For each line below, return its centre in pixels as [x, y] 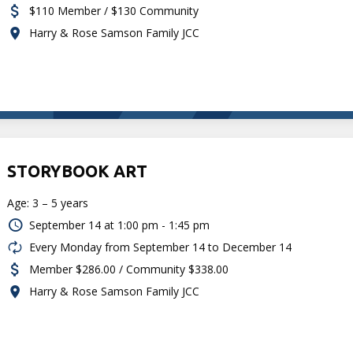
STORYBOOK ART [78, 171]
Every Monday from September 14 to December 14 [161, 247]
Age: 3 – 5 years [48, 203]
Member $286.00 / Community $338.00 [129, 269]
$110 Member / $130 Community [114, 10]
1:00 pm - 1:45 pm [164, 225]
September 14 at [72, 225]
